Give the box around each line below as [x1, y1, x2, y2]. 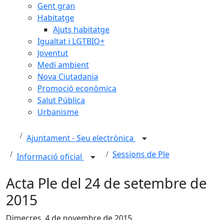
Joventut [37, 48, 68, 58]
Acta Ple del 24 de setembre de [6, 173, 207, 192]
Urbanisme [37, 107, 79, 117]
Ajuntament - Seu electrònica [27, 133, 136, 144]
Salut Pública [37, 95, 85, 106]
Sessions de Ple [112, 149, 169, 160]
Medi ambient [37, 59, 89, 70]
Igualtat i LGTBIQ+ [37, 36, 105, 47]
